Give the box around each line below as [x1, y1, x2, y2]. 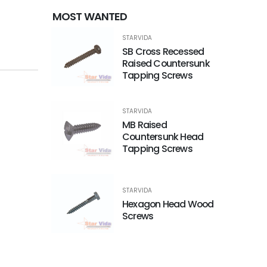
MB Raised [122, 117, 167, 132]
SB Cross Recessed [122, 44, 204, 58]
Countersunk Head [122, 129, 204, 144]
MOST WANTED [52, 9, 128, 24]
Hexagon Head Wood [122, 197, 214, 211]
